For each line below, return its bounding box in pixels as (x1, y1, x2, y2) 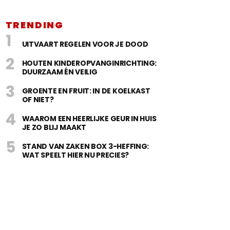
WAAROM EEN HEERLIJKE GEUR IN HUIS (22, 113, 157, 124)
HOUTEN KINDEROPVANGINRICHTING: (22, 58, 157, 68)
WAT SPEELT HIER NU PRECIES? (22, 150, 129, 160)
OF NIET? (22, 94, 54, 105)
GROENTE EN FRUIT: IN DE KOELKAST (22, 86, 150, 96)
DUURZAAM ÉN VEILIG (22, 67, 98, 77)
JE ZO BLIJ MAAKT (22, 122, 87, 132)
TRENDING (5, 18, 64, 31)
